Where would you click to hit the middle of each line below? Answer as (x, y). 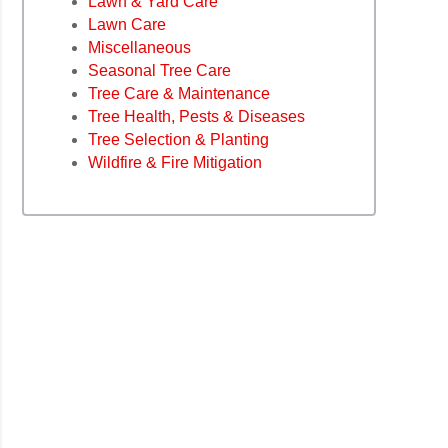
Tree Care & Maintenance (179, 94)
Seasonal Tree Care (159, 71)
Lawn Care (127, 25)
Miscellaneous (139, 48)
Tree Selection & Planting (178, 140)
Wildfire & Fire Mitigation (175, 163)
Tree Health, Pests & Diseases (196, 117)
